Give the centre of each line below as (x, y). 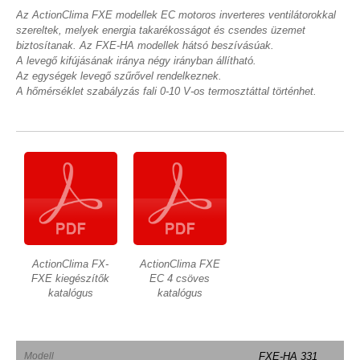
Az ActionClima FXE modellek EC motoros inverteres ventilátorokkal (176, 15)
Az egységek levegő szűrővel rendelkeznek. (119, 76)
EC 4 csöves (180, 278)
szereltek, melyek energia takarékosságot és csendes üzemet (161, 30)
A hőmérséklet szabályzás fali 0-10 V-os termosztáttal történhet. (166, 91)
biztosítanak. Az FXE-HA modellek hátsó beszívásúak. (145, 45)
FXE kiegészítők (71, 278)
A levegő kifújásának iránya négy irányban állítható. (136, 61)
